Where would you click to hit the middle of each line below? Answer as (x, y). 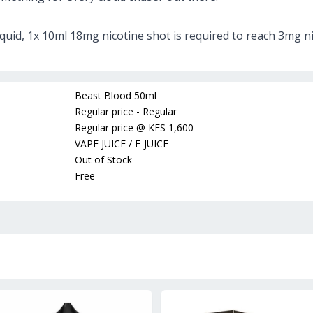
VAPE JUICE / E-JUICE (122, 144)
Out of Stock (103, 160)
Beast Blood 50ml (116, 96)
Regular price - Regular (126, 112)
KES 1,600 (171, 128)
